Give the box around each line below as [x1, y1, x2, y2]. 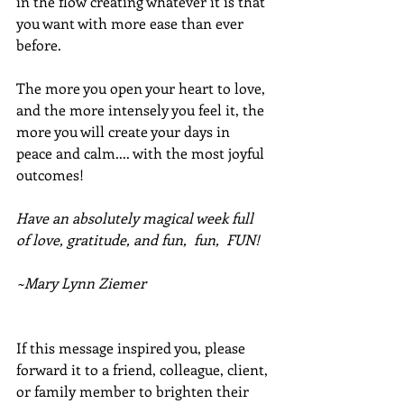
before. [16, 35, 61, 55]
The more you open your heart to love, [16, 78, 269, 98]
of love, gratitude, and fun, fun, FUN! [16, 230, 260, 250]
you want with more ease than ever [16, 14, 247, 33]
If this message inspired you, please [16, 338, 249, 358]
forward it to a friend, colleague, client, [16, 360, 271, 380]
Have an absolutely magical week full [16, 208, 257, 228]
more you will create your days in [16, 122, 234, 142]
